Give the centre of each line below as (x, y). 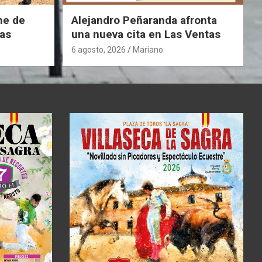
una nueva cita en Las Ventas (146, 34)
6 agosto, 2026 (98, 49)
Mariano (148, 49)
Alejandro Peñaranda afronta (144, 20)
